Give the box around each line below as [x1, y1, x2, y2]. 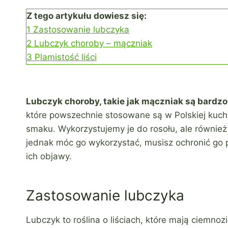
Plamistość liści [35, 52, 97, 63]
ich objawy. [26, 151, 72, 162]
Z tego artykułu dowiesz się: [26, 11, 147, 21]
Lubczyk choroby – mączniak [34, 38, 152, 49]
